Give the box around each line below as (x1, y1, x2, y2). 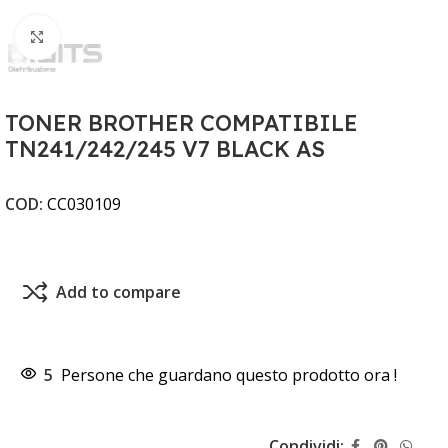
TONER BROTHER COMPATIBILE (5, 108, 358, 137)
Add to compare (55, 281, 181, 304)
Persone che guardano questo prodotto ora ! (61, 363, 397, 386)
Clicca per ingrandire (59, 27, 208, 47)
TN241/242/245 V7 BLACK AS (5, 134, 325, 163)
